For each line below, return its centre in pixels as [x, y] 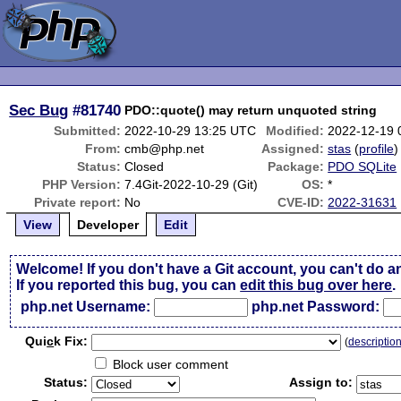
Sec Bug [39, 110]
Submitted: [88, 131]
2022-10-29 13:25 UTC [191, 131]
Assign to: [321, 382]
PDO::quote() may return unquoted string [251, 110]
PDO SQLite [363, 166]
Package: [296, 166]
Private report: [78, 202]
